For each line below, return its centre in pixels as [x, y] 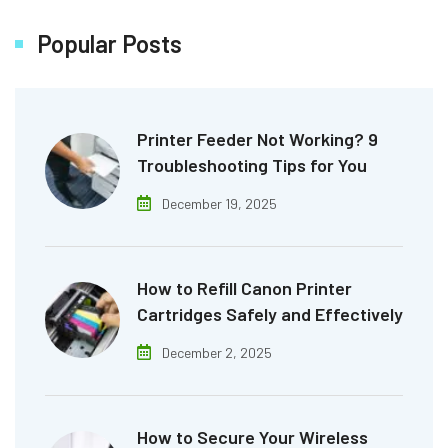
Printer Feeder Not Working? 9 [257, 138]
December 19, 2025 [219, 203]
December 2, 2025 [217, 352]
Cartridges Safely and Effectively [270, 313]
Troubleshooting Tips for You [252, 164]
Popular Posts [109, 43]
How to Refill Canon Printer [244, 287]
